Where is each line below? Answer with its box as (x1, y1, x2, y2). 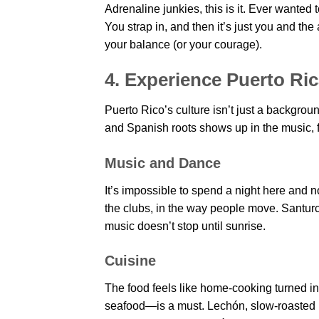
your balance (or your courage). (105, 38, 262, 51)
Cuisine (105, 253, 156, 269)
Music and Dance (105, 155, 221, 171)
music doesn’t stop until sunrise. (105, 219, 266, 232)
